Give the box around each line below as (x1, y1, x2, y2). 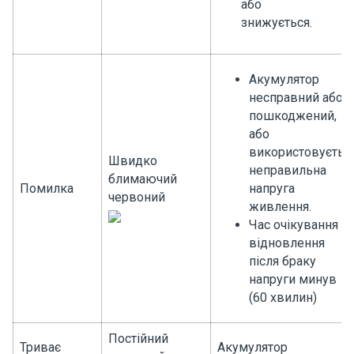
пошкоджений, (249, 108, 337, 123)
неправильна (249, 163, 326, 178)
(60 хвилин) (249, 290, 317, 305)
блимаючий (108, 171, 177, 186)
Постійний (108, 331, 168, 346)
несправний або (249, 90, 343, 105)
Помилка (20, 181, 73, 196)
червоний (108, 190, 165, 205)
